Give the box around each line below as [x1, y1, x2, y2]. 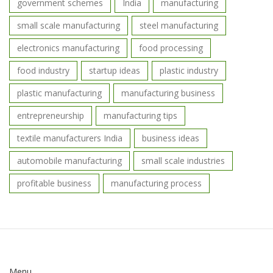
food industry [17, 65, 69, 77]
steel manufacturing [140, 19, 218, 32]
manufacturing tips [104, 110, 177, 122]
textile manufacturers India [17, 132, 122, 144]
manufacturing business [121, 87, 215, 99]
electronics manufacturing [17, 42, 119, 54]
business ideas [142, 132, 199, 144]
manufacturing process [111, 177, 202, 190]
